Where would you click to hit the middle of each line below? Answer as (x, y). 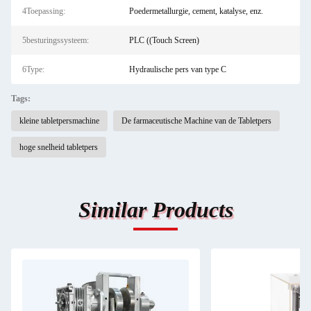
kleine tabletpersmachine (59, 121)
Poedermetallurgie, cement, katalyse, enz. (196, 11)
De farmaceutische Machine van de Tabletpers (196, 121)
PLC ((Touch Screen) (164, 40)
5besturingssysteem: (56, 40)
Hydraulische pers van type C (177, 69)
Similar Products (155, 210)
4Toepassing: (44, 11)
